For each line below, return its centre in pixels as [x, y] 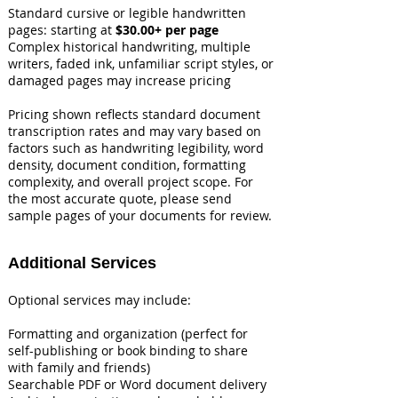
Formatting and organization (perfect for [128, 334]
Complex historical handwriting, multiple [129, 47]
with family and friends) [79, 367]
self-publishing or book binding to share [128, 350]
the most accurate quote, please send [120, 199]
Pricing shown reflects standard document [134, 114]
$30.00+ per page [167, 30]
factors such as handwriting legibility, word [136, 148]
